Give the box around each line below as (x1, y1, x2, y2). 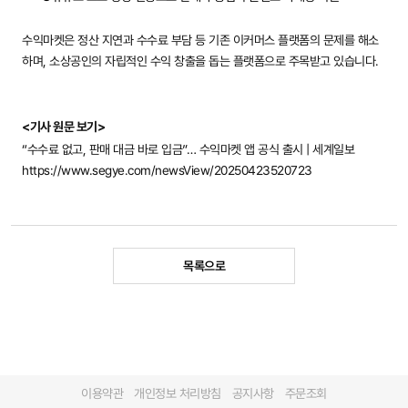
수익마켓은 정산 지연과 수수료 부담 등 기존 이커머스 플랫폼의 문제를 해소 (22, 33, 379, 47)
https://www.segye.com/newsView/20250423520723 (22, 163, 312, 178)
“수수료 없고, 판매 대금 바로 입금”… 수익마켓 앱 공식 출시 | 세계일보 (22, 142, 354, 157)
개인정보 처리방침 (134, 386, 221, 401)
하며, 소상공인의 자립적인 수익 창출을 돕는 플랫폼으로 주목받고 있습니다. (22, 54, 379, 68)
